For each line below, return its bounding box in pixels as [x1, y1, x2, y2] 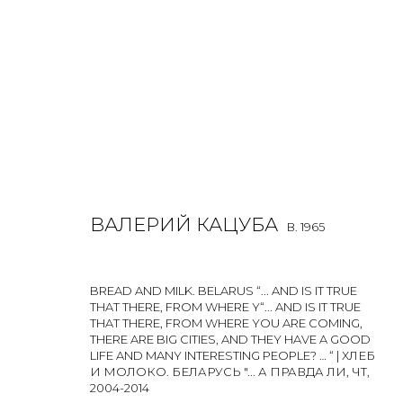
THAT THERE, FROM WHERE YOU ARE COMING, [90, 316, 363, 330]
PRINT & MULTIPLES [180, 273, 287, 287]
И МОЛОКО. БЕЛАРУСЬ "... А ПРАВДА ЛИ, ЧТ [90, 364, 367, 379]
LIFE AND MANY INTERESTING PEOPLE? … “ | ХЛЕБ [90, 348, 375, 363]
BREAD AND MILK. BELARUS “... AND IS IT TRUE [90, 283, 357, 298]
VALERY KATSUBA [72, 194, 246, 217]
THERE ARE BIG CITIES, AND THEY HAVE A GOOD [90, 332, 371, 346]
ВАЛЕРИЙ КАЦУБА [90, 213, 278, 236]
